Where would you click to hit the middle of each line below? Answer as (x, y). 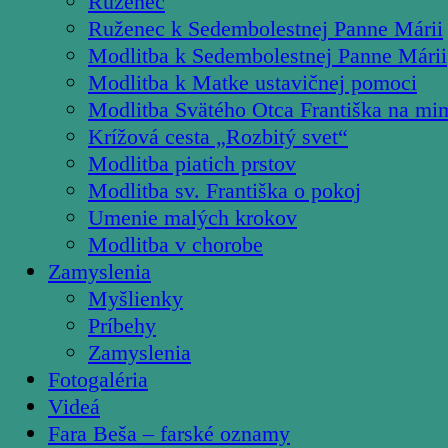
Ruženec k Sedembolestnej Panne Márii (265, 29)
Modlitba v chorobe (175, 245)
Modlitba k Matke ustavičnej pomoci (252, 83)
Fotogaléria (98, 380)
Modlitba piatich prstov (192, 164)
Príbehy (122, 326)
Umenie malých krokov (192, 218)
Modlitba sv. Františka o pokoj (224, 191)
